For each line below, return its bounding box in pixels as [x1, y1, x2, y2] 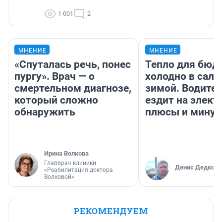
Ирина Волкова [44, 149, 89, 157]
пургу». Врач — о [14, 70, 95, 82]
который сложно [14, 94, 98, 106]
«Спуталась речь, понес [14, 58, 131, 70]
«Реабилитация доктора [44, 166, 113, 173]
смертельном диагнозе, [14, 82, 131, 94]
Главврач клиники [44, 159, 96, 166]
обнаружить [14, 106, 75, 118]
